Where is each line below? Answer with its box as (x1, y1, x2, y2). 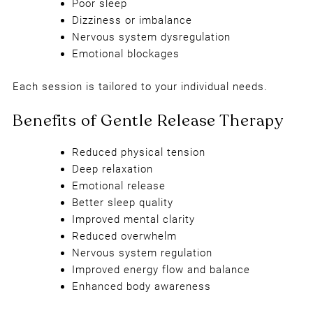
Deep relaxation (71, 163, 153, 176)
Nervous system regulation (71, 247, 212, 260)
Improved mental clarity (71, 213, 195, 226)
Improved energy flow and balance (71, 263, 250, 277)
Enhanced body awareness (71, 280, 211, 293)
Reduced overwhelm (71, 230, 177, 243)
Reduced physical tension (71, 146, 205, 159)
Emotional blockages (71, 48, 180, 61)
